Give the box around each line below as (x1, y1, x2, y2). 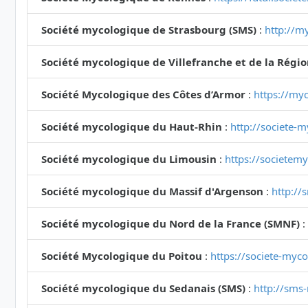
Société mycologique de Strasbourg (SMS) (41, 23, 256, 37)
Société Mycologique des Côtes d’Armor (41, 87, 245, 102)
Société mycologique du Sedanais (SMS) (41, 281, 245, 296)
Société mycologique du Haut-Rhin (41, 120, 222, 134)
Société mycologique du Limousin (41, 152, 217, 166)
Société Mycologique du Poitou (41, 249, 202, 263)
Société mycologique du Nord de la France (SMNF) (41, 217, 300, 231)
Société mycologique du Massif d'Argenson (41, 184, 263, 199)
